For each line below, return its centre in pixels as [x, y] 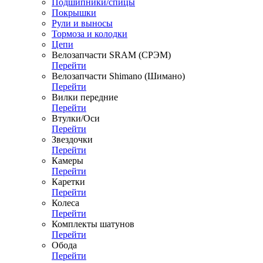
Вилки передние [85, 97]
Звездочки [72, 139]
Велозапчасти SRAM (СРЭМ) [111, 55]
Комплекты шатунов [93, 224]
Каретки [68, 182]
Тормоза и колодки [90, 34]
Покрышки [74, 13]
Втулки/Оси [76, 118]
